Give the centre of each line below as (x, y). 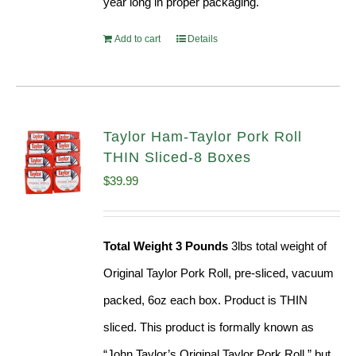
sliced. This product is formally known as (209, 327)
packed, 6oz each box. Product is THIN (206, 300)
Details (203, 39)
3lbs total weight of (278, 246)
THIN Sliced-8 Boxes (178, 158)
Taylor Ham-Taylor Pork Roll (203, 137)
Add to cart (138, 39)
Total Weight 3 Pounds (166, 246)
